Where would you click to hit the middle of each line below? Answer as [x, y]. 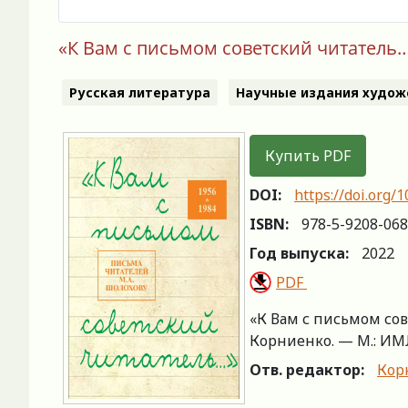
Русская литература [140, 93]
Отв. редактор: [307, 369]
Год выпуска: [299, 253]
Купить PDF [308, 155]
